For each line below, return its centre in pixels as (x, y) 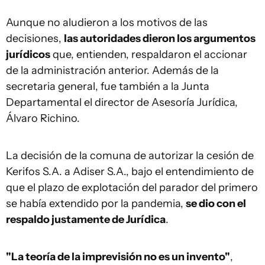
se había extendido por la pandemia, (96, 203)
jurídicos (28, 54)
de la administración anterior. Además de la (112, 70)
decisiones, (35, 38)
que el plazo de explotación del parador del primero (132, 187)
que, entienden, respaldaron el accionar (149, 54)
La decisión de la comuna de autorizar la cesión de (130, 155)
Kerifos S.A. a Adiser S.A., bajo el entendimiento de (130, 171)
